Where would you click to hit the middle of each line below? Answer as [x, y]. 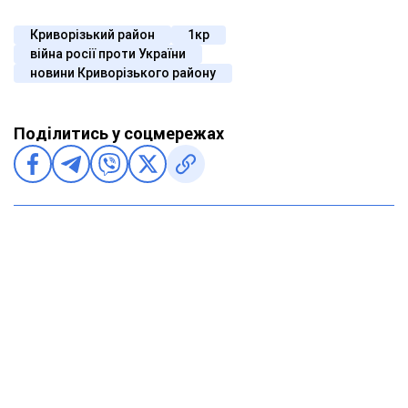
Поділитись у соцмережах [119, 134]
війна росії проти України [108, 54]
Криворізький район [92, 35]
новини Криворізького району [123, 73]
